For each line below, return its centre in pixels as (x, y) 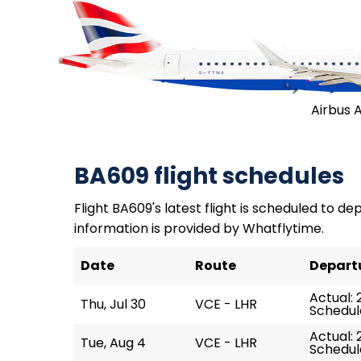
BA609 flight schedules (209, 176)
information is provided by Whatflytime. (199, 228)
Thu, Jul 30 (113, 304)
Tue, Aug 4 (113, 343)
